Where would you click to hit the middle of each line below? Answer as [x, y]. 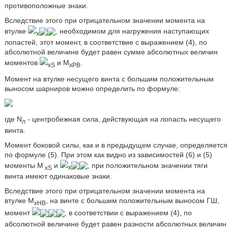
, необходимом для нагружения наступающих [132, 31]
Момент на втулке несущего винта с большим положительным [109, 79]
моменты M [24, 165]
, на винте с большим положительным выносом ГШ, [132, 201]
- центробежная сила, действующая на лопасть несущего [123, 119]
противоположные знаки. [46, 6]
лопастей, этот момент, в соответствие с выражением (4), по [106, 42]
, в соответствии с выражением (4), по [128, 213]
